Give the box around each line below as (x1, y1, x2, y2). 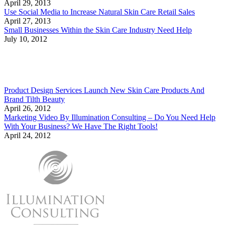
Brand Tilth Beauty (4, 95, 65, 104)
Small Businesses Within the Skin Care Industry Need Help (4, 26, 192, 35)
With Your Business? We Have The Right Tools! (4, 122, 158, 131)
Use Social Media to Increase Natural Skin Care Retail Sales (4, 8, 195, 17)
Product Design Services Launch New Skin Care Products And (4, 86, 204, 95)
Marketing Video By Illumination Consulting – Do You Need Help (4, 113, 215, 122)
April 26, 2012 (4, 104, 51, 113)
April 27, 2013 (4, 17, 51, 26)
